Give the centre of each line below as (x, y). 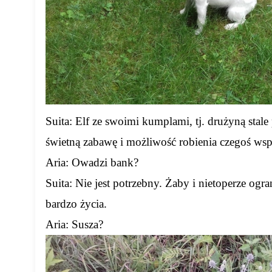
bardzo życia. (76, 204)
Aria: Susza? (75, 225)
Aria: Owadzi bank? (92, 163)
